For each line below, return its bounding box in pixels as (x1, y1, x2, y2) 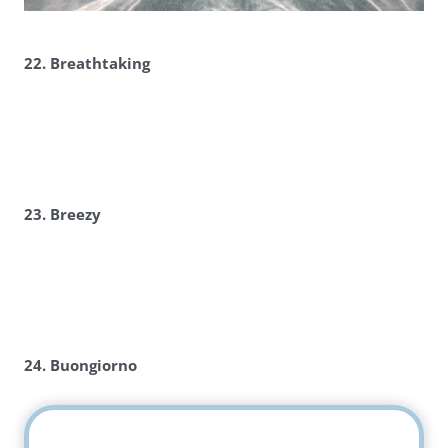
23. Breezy (23, 203, 101, 225)
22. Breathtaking (23, 52, 150, 74)
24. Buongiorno (23, 354, 137, 376)
